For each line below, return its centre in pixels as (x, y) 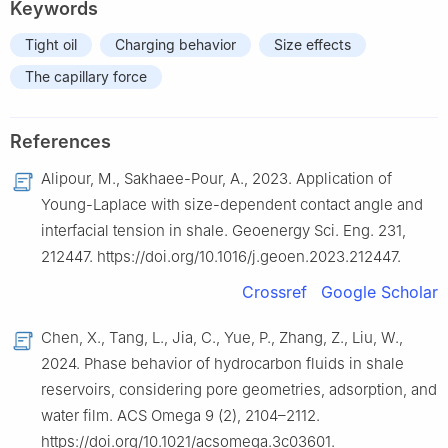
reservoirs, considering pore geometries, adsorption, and (239, 389)
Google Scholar (379, 291)
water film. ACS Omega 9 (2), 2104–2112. (180, 415)
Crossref (274, 291)
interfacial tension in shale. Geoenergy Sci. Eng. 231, (223, 230)
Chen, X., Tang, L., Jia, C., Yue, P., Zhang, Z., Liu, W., (222, 337)
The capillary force (86, 76)
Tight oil (51, 44)
